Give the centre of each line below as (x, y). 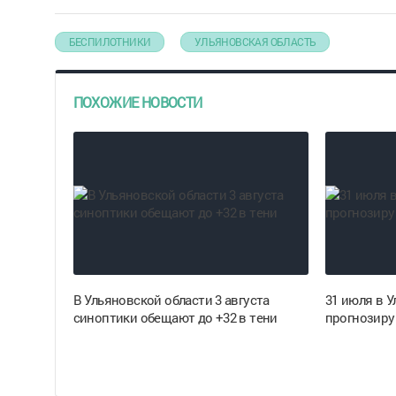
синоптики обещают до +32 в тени (175, 317)
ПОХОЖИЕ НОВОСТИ (137, 102)
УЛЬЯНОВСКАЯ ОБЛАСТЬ (255, 42)
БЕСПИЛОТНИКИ (110, 42)
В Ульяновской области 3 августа (171, 300)
